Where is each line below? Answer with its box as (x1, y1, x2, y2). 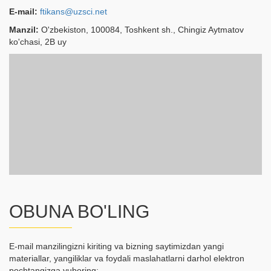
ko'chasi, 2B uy (9, 37, 67, 47)
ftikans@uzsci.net (40, 7, 107, 16)
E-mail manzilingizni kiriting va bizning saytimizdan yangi (9, 241, 224, 251)
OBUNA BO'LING (9, 201, 149, 221)
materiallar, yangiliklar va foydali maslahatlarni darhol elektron (9, 253, 244, 263)
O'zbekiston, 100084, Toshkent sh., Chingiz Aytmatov (39, 25, 244, 34)
